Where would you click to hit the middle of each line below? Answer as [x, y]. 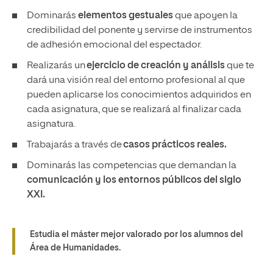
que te [239, 66]
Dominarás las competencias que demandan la [132, 166]
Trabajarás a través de [75, 145]
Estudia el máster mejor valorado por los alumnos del [136, 235]
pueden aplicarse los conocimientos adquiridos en [139, 95]
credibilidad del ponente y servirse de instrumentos [140, 30]
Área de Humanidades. [75, 248]
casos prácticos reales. [175, 145]
